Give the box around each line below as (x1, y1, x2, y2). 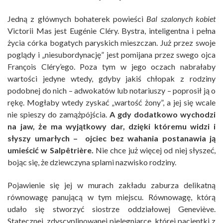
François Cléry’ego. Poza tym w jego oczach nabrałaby (7, 62, 216, 72)
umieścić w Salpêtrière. (7, 145, 94, 155)
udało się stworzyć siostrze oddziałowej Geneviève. (7, 204, 216, 214)
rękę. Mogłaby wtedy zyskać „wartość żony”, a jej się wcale (7, 98, 216, 108)
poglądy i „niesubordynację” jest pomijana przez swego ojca (7, 50, 216, 60)
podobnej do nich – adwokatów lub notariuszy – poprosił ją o (7, 86, 216, 96)
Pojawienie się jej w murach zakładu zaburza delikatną (7, 180, 216, 190)
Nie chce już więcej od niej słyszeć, (93, 145, 216, 155)
